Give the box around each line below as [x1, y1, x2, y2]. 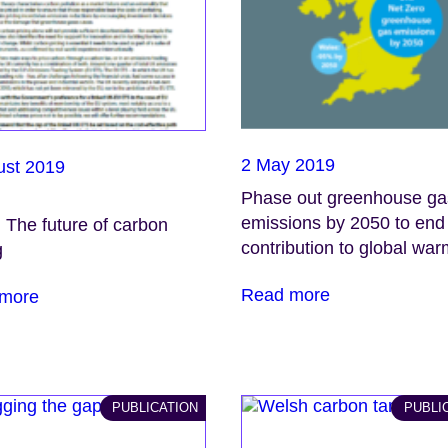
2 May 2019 [241, 155, 336, 175]
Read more [241, 285, 331, 306]
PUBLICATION [112, 399, 199, 415]
